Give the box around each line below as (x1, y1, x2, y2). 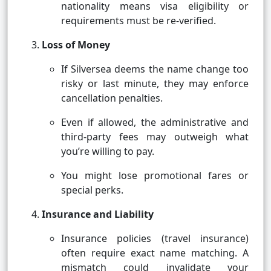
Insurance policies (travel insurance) (61, 232, 249, 246)
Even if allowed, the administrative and (61, 116, 249, 129)
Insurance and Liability (42, 207, 154, 221)
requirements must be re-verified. (61, 14, 216, 28)
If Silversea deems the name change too (61, 62, 249, 76)
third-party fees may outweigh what (61, 130, 249, 144)
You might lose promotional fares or (61, 169, 249, 183)
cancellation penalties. (61, 91, 163, 105)
